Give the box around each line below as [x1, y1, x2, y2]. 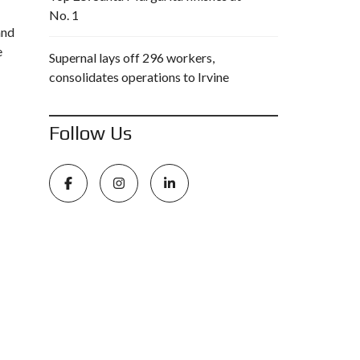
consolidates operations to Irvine [49, 69, 229, 84]
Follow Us [49, 122, 132, 144]
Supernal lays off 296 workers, [49, 50, 215, 65]
